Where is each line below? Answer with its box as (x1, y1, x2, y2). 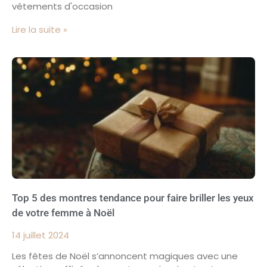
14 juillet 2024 (12, 228, 69, 241)
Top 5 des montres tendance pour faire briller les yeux (12, 191, 254, 204)
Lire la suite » (12, 23, 67, 36)
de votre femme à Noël (12, 206, 114, 219)
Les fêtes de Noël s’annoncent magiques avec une (12, 249, 238, 262)
